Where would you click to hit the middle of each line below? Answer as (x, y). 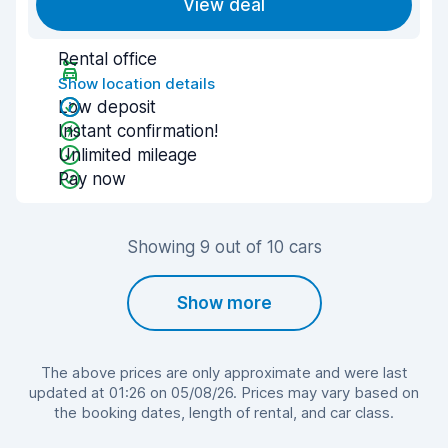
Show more (224, 303)
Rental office (107, 59)
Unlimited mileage (127, 155)
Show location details (136, 83)
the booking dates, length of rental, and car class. (224, 412)
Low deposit (107, 107)
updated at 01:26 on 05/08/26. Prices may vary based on (224, 392)
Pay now (92, 179)
